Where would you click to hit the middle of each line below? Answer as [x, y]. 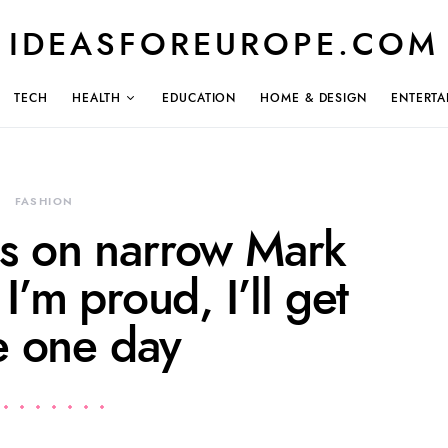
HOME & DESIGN [313, 97]
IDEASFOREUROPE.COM [224, 44]
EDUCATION [199, 97]
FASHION [44, 201]
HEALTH [96, 97]
